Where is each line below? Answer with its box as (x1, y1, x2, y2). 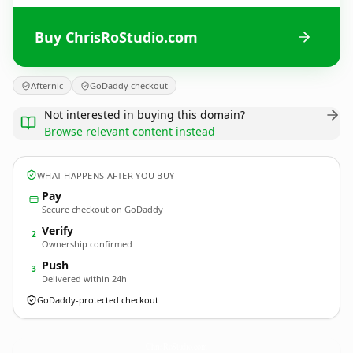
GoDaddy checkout (90, 80, 168, 91)
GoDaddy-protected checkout (37, 294, 158, 306)
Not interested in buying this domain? (44, 107, 245, 122)
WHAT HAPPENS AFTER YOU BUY (37, 169, 175, 181)
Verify (42, 223, 73, 238)
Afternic (31, 80, 63, 91)
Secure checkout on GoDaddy (42, 203, 163, 215)
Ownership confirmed (42, 238, 132, 250)
